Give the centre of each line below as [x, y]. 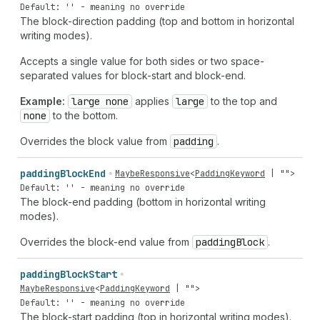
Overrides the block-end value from [106, 242]
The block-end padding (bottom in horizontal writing [143, 202]
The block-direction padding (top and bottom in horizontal [157, 21]
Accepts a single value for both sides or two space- [142, 61]
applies [152, 101]
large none [100, 101]
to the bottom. [84, 115]
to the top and [242, 101]
